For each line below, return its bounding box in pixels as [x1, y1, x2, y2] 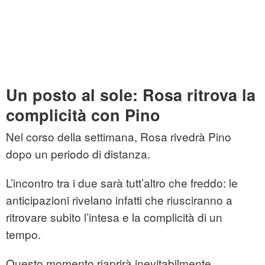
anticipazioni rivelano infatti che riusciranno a [6, 192, 232, 208]
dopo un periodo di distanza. [6, 146, 150, 162]
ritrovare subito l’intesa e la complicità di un [6, 209, 222, 225]
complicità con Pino [6, 104, 160, 127]
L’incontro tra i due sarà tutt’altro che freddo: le [6, 174, 238, 191]
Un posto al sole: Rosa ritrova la [6, 83, 256, 106]
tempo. [6, 226, 41, 243]
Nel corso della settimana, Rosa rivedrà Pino [6, 128, 231, 145]
